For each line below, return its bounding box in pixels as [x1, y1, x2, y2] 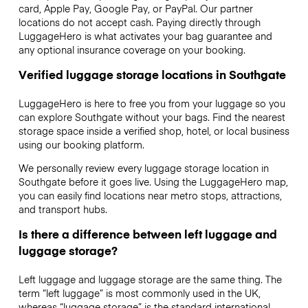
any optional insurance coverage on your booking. [18, 42, 245, 56]
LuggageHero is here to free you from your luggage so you [18, 96, 285, 110]
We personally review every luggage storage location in [18, 161, 269, 175]
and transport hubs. [18, 202, 107, 217]
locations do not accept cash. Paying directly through [18, 14, 261, 29]
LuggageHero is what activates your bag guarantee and [18, 28, 272, 43]
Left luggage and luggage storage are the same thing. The [18, 272, 282, 287]
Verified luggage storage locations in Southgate [18, 65, 286, 82]
